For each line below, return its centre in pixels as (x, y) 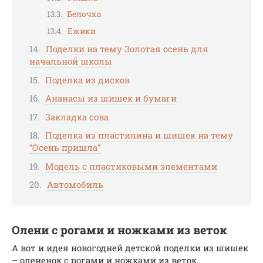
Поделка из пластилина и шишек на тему (139, 135)
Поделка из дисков (87, 80)
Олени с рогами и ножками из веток (119, 230)
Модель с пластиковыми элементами (131, 166)
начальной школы (71, 61)
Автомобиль (75, 185)
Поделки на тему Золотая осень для (127, 49)
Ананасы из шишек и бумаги (111, 98)
